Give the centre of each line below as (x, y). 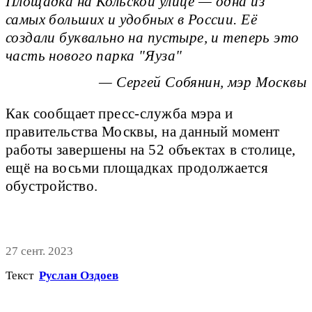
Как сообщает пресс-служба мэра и (119, 114)
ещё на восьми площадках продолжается (137, 168)
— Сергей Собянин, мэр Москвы (203, 83)
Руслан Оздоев (79, 275)
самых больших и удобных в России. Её (131, 20)
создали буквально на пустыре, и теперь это (153, 38)
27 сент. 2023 (39, 251)
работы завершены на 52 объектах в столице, (151, 150)
